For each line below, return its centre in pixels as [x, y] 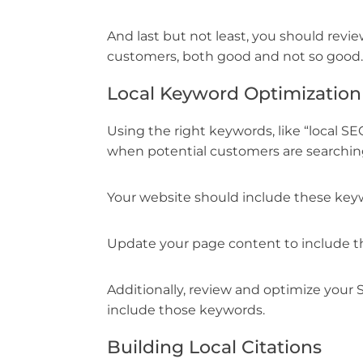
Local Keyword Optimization [234, 94]
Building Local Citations [214, 348]
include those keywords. [186, 310]
